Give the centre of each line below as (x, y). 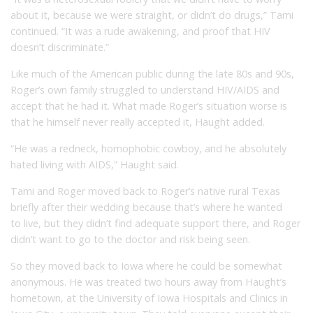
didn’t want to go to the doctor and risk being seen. (130, 239)
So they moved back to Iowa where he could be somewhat (146, 265)
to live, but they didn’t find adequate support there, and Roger (155, 223)
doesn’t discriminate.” (60, 47)
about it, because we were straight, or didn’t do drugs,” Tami (152, 15)
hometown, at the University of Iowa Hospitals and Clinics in (149, 298)
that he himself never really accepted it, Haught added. (138, 122)
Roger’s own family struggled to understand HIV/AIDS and (145, 89)
